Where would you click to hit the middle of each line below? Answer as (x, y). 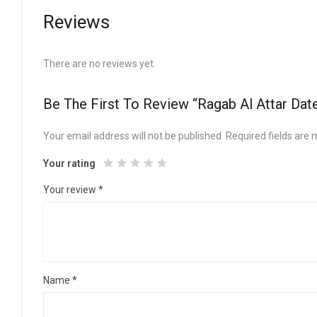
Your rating (69, 164)
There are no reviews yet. (99, 64)
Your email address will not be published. (133, 136)
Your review (71, 190)
